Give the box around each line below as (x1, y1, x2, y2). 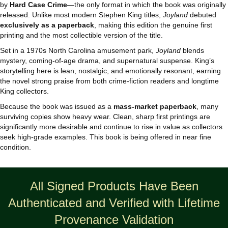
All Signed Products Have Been (30, 179, 198, 193)
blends (181, 46, 204, 55)
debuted (188, 11, 216, 19)
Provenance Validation (54, 213, 174, 227)
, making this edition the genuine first (94, 21, 212, 30)
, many (196, 102, 218, 111)
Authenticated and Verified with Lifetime (8, 196, 220, 210)
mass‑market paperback (113, 102, 196, 111)
